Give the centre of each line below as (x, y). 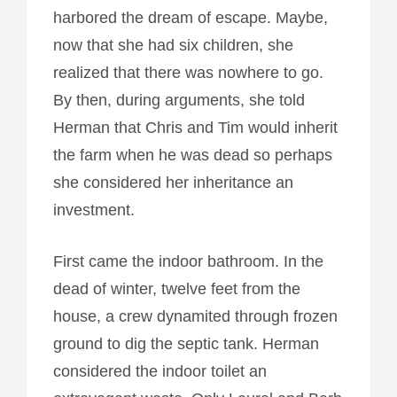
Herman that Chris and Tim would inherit (195, 127)
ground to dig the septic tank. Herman (186, 343)
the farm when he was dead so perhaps (192, 155)
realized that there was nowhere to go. (188, 72)
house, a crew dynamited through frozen (195, 316)
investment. (93, 210)
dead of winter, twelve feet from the (176, 288)
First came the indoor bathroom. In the (188, 261)
